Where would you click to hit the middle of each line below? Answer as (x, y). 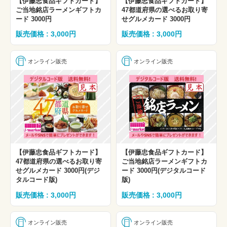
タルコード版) (36, 180)
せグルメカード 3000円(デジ (58, 171)
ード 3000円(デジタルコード (164, 171)
